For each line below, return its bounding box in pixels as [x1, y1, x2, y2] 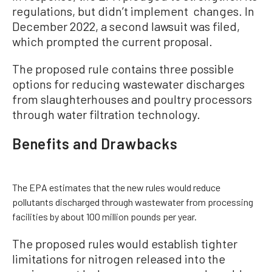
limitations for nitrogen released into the [12, 251, 225, 266]
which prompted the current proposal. [12, 34, 212, 49]
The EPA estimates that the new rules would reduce [12, 182, 220, 193]
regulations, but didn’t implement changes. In [12, 4, 254, 18]
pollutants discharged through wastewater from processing [12, 196, 253, 208]
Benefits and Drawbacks [12, 135, 178, 152]
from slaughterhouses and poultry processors [12, 92, 252, 106]
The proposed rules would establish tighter [12, 236, 237, 251]
